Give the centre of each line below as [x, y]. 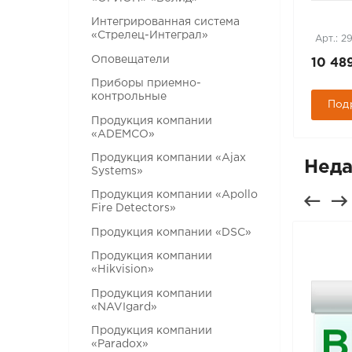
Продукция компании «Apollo [175, 195]
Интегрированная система [166, 22]
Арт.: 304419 [110, 38]
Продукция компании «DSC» [172, 232]
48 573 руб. [114, 64]
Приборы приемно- [147, 84]
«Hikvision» [123, 270]
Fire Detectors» [134, 209]
